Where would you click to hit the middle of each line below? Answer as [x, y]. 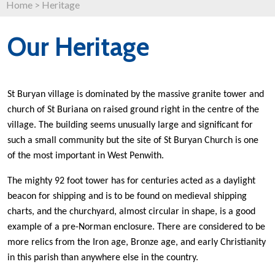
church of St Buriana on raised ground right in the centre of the [133, 110]
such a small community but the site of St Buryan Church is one [133, 141]
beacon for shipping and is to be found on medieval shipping [127, 196]
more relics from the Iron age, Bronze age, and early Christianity [137, 242]
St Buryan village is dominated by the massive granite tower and [136, 95]
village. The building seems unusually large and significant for [130, 125]
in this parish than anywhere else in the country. [103, 258]
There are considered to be [211, 227]
